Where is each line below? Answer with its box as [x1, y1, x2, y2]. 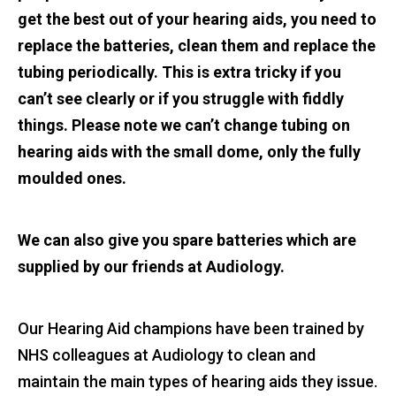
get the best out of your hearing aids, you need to [18, 10, 377, 29]
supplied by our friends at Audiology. [18, 257, 285, 277]
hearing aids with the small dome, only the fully [18, 142, 361, 162]
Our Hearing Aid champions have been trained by [18, 319, 364, 339]
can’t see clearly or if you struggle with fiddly [18, 89, 344, 109]
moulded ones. [18, 169, 126, 188]
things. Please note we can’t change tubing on [18, 116, 350, 135]
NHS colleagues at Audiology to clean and [18, 346, 316, 365]
